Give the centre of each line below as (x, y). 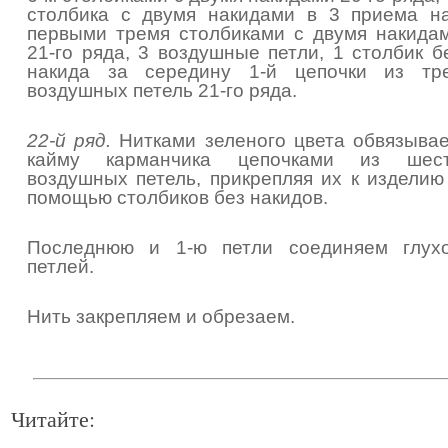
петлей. (60, 266)
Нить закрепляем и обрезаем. (161, 316)
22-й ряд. (69, 140)
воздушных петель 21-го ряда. (162, 90)
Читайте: (53, 418)
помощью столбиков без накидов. (177, 197)
